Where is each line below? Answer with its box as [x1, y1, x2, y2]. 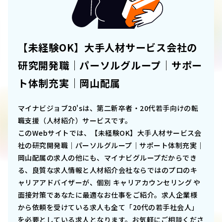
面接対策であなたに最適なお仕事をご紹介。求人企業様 [18, 190, 198, 200]
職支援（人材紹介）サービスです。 [18, 115, 132, 126]
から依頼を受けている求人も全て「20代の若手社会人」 [18, 202, 199, 213]
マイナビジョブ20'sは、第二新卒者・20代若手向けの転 [18, 103, 199, 113]
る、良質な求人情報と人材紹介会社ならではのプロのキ [18, 165, 197, 175]
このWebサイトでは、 [18, 128, 91, 138]
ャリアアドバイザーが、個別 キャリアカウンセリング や [18, 177, 201, 188]
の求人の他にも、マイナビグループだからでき [46, 153, 197, 163]
